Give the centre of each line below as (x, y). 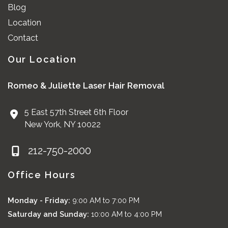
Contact (23, 38)
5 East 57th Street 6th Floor (76, 112)
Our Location (42, 59)
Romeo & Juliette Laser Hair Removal (86, 85)
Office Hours (42, 175)
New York (42, 124)
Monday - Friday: (40, 200)
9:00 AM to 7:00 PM (106, 200)
